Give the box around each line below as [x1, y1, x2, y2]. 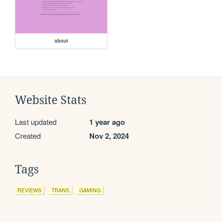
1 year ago [89, 116, 125, 128]
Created [15, 130, 41, 141]
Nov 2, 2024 [89, 130, 129, 142]
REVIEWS [17, 186, 42, 194]
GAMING [79, 186, 101, 194]
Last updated [15, 116, 56, 127]
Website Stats [15, 94, 86, 107]
